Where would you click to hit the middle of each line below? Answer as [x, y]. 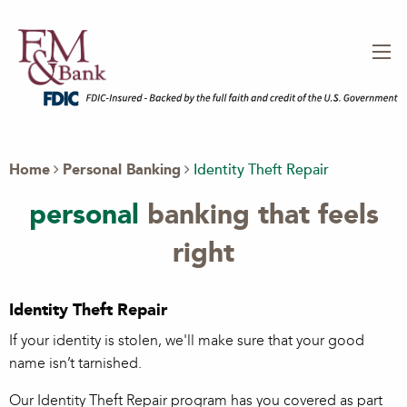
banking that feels [258, 214]
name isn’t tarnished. [75, 363]
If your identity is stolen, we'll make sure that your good [187, 341]
